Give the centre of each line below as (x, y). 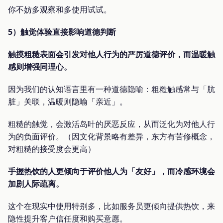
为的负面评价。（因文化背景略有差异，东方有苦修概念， (111, 136)
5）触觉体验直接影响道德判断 (62, 32)
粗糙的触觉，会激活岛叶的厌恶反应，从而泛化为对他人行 (111, 124)
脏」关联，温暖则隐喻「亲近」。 (68, 101)
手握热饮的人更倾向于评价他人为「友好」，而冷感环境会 (111, 171)
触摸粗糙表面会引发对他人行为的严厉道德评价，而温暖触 (111, 54)
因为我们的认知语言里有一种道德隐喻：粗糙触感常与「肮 (111, 89)
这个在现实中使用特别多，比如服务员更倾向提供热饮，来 (111, 206)
